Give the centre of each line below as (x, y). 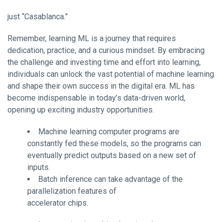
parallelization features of (72, 191)
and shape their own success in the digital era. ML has (101, 86)
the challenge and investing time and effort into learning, (104, 62)
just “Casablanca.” (38, 16)
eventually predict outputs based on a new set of (112, 155)
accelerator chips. (58, 203)
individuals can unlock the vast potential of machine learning (111, 74)
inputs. (39, 167)
